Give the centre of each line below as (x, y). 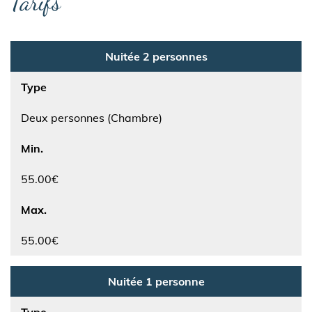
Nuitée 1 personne (156, 281)
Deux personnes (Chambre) (92, 118)
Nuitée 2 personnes (156, 56)
